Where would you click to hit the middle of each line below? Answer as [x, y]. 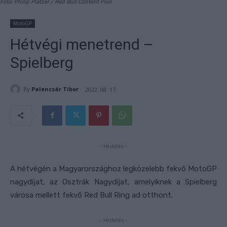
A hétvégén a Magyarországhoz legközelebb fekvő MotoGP [113, 168]
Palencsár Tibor [55, 89]
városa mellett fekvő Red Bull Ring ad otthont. [91, 195]
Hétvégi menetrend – [82, 44]
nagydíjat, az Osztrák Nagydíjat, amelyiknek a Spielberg [113, 182]
